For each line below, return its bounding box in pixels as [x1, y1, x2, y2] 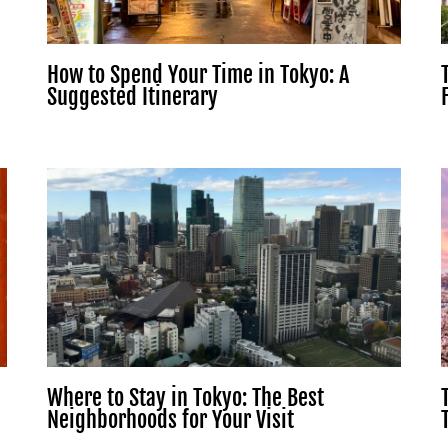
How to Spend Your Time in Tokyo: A [47, 61, 349, 89]
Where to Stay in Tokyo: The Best [47, 384, 324, 412]
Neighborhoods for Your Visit [47, 406, 294, 434]
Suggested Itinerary [47, 83, 218, 111]
